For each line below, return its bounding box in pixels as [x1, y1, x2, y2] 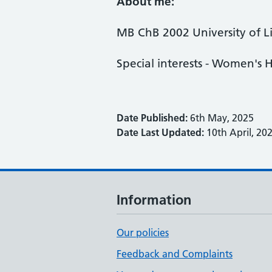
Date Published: [117, 112, 188, 124]
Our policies [117, 226, 169, 239]
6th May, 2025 [188, 112, 254, 124]
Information [117, 191, 191, 208]
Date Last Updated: [117, 126, 204, 138]
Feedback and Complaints [117, 248, 233, 260]
